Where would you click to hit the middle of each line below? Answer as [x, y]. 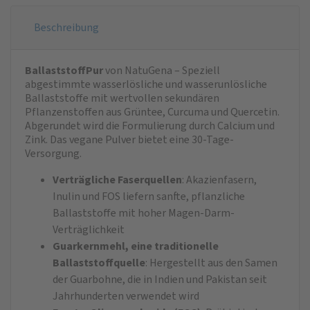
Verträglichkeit [89, 229]
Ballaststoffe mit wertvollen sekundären [122, 98]
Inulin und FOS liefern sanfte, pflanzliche [149, 196]
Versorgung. [53, 153]
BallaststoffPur [65, 70]
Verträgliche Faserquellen [117, 179]
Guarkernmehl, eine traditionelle [136, 246]
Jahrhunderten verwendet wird [126, 295]
